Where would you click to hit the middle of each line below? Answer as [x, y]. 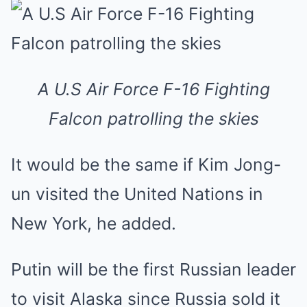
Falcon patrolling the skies [153, 119]
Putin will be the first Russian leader [153, 269]
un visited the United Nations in [137, 194]
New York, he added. [94, 223]
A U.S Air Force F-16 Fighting [153, 89]
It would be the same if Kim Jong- [146, 164]
